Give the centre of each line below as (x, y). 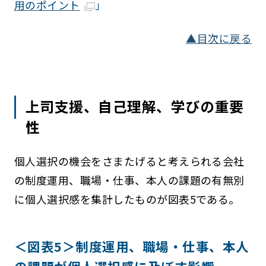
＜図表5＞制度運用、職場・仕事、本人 (132, 246)
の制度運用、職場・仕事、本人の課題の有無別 (129, 180)
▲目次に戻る (219, 38)
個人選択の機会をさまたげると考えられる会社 (129, 161)
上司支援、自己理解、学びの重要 (135, 106)
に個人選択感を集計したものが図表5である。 (127, 199)
